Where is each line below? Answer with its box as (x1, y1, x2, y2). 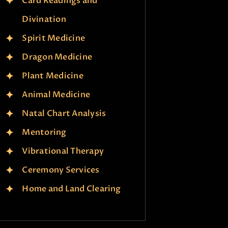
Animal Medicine (22, 89, 91, 100)
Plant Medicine (22, 70, 83, 81)
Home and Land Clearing (22, 183, 121, 194)
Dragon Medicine (22, 51, 93, 63)
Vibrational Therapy (22, 145, 104, 157)
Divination (22, 13, 66, 25)
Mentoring (22, 126, 67, 138)
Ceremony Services (22, 164, 100, 176)
